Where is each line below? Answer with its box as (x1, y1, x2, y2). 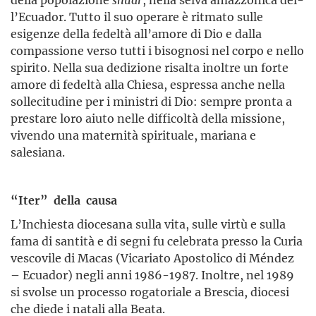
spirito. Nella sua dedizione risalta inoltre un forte (11, 60, 288, 75)
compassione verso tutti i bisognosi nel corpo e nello (11, 43, 304, 59)
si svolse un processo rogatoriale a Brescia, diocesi (11, 284, 289, 300)
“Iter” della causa (11, 193, 117, 208)
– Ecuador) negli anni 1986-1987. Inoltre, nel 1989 (11, 267, 294, 283)
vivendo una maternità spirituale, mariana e (11, 128, 256, 143)
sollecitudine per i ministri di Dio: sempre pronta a (11, 94, 292, 109)
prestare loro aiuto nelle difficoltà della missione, (11, 111, 285, 126)
